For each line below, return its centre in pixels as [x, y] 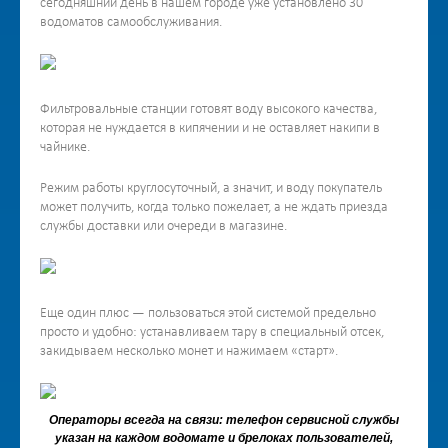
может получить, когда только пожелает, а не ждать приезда [214, 207]
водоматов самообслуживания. [131, 22]
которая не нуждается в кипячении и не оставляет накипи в [210, 128]
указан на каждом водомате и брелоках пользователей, [224, 438]
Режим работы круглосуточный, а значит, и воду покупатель [211, 188]
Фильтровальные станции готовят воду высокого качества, [208, 109]
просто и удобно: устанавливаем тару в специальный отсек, [212, 332]
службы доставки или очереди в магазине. [163, 226]
